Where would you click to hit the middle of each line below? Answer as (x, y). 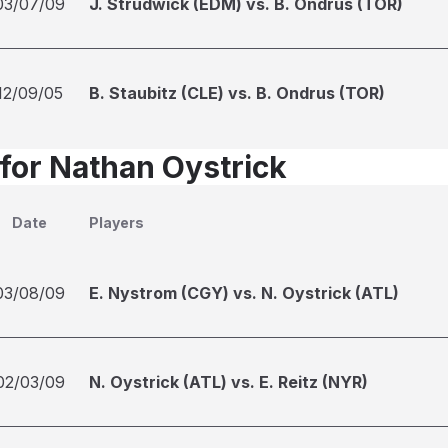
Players (116, 222)
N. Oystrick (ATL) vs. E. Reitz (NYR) (228, 382)
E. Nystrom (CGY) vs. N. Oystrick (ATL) (244, 293)
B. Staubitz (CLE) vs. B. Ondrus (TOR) (237, 93)
